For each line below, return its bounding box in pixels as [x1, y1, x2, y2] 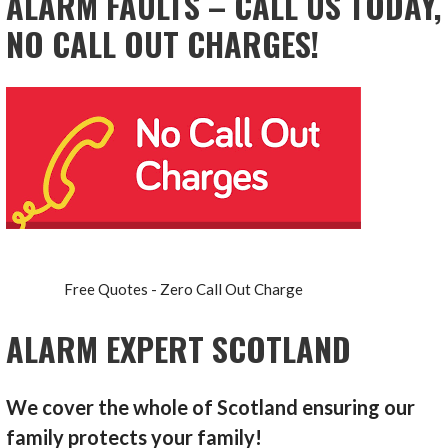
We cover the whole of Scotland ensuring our [6, 395, 416, 420]
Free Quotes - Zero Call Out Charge [64, 280, 304, 299]
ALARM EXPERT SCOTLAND [6, 325, 352, 373]
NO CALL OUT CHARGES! [6, 20, 320, 68]
